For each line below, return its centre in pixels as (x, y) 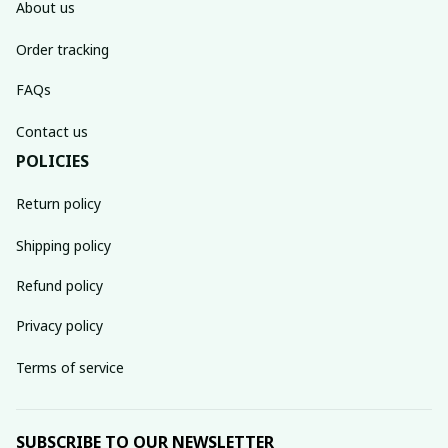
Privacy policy (59, 325)
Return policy (58, 203)
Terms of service (70, 367)
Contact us (52, 131)
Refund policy (59, 285)
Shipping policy (63, 245)
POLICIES (52, 161)
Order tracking (62, 49)
